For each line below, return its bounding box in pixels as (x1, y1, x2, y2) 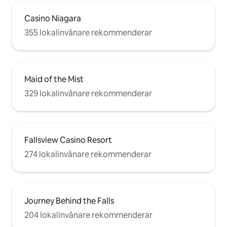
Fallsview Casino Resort (24, 135, 112, 146)
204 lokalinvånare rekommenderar (24, 210, 153, 221)
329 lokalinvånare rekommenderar (24, 88, 152, 99)
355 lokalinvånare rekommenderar (24, 27, 152, 39)
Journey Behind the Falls (24, 196, 114, 207)
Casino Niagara (24, 13, 81, 24)
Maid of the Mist (24, 74, 84, 85)
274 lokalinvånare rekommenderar (24, 149, 152, 160)
